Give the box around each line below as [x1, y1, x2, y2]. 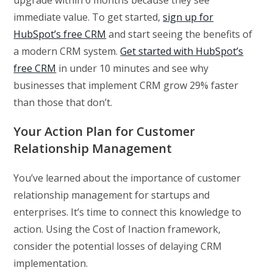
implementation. [13, 256, 88, 270]
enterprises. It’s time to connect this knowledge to [13, 205, 242, 219]
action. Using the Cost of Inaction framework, [13, 222, 221, 236]
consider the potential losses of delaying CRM [13, 239, 222, 253]
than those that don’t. [13, 95, 113, 109]
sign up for [163, 10, 214, 24]
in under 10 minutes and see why [56, 61, 209, 75]
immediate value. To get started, [13, 10, 163, 24]
